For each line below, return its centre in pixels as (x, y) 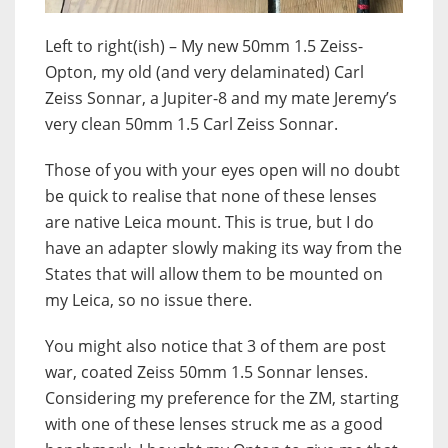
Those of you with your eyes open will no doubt (222, 170)
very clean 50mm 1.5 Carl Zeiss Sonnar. (191, 124)
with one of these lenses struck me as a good (214, 424)
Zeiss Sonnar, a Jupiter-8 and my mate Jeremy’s (221, 98)
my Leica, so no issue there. (148, 300)
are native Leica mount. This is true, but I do (209, 222)
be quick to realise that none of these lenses (211, 196)
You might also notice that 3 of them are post (215, 346)
